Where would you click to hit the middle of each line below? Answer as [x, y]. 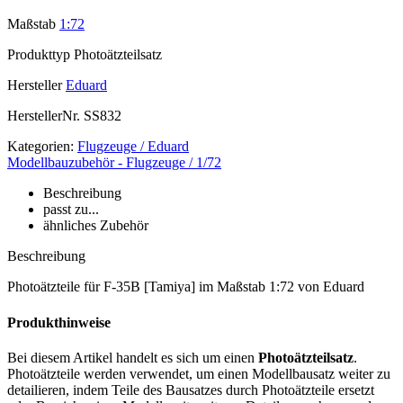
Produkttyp [39, 55]
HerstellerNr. [44, 116]
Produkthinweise [59, 322]
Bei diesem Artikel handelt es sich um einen [133, 357]
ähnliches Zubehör [96, 226]
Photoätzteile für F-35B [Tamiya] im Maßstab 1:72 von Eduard [186, 287]
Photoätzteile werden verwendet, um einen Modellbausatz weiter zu [199, 373]
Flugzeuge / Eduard [133, 147]
